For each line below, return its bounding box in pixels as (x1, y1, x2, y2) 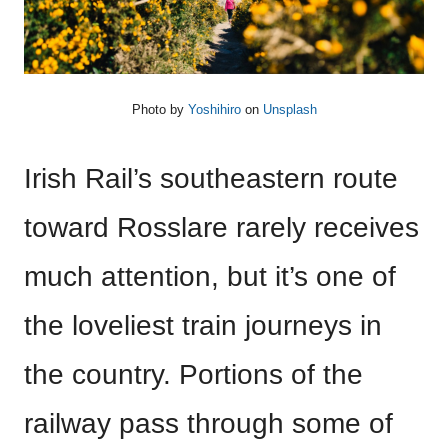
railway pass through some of (24, 408, 393, 440)
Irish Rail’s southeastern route (24, 163, 398, 195)
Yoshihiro (187, 102, 241, 118)
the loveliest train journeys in (24, 310, 382, 342)
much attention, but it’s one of (24, 261, 396, 293)
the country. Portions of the (24, 359, 363, 391)
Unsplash (262, 102, 317, 118)
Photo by (131, 102, 188, 118)
